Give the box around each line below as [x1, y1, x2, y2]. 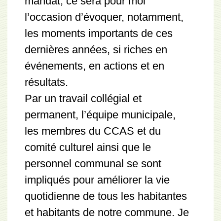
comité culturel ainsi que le [25, 141, 151, 153]
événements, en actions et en [25, 60, 164, 72]
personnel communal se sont [25, 157, 161, 170]
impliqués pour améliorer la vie [25, 174, 170, 186]
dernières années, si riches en [25, 43, 167, 56]
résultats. [25, 76, 68, 88]
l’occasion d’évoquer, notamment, [25, 11, 184, 23]
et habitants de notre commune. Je [25, 206, 189, 219]
